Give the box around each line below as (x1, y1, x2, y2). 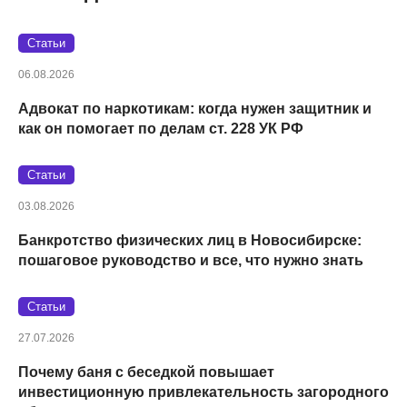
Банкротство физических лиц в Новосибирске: (18, 232, 362, 248)
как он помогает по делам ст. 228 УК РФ (18, 120, 303, 136)
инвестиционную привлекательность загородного (18, 383, 389, 400)
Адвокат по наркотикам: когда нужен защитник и (18, 100, 372, 116)
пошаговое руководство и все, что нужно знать (18, 252, 363, 268)
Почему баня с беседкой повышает (18, 363, 274, 380)
